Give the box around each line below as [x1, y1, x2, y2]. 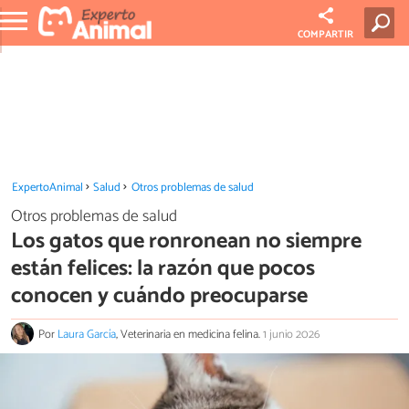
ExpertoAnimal [11, 178, 83, 197]
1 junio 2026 [263, 325, 320, 345]
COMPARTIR [298, 26, 354, 43]
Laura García [58, 325, 116, 345]
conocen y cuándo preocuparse [11, 278, 308, 314]
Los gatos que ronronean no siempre [11, 223, 362, 259]
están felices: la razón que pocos [11, 250, 315, 287]
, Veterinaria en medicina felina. [116, 325, 263, 345]
